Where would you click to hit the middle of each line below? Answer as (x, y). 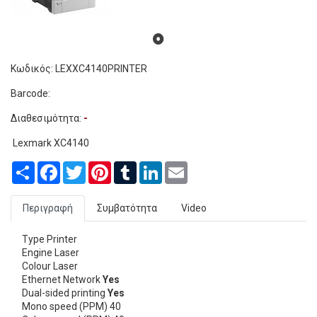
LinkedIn (180, 167)
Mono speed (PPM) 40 (71, 307)
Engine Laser (51, 253)
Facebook (82, 167)
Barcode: (30, 94)
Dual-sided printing (65, 293)
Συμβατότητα (127, 208)
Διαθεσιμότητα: (47, 119)
